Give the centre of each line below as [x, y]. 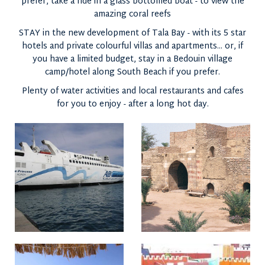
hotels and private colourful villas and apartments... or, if [132, 46]
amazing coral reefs [132, 14]
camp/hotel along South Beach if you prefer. [132, 72]
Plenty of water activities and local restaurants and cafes [132, 91]
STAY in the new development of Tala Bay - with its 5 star [132, 33]
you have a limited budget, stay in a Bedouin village [132, 59]
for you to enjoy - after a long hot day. [132, 104]
